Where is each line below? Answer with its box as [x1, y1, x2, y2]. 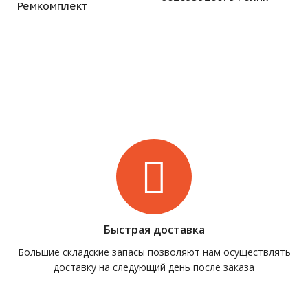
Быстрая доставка [103, 222, 205, 238]
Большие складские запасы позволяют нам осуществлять [17, 245, 291, 259]
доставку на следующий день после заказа [54, 261, 254, 274]
